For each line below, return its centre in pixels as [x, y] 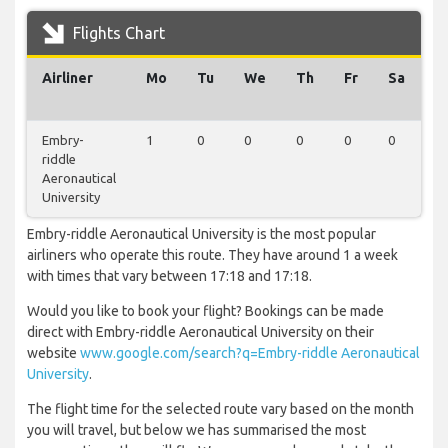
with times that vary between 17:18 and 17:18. [169, 276]
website [53, 353]
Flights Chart [117, 33]
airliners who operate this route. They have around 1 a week [212, 255]
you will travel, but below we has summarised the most [196, 430]
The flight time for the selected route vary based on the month [220, 409]
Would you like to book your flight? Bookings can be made [205, 311]
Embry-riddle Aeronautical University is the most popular [201, 234]
